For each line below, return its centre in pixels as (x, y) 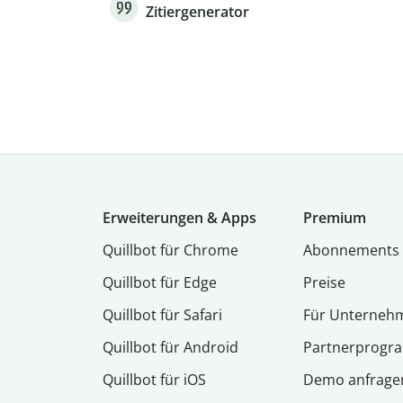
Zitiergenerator (197, 12)
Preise (325, 283)
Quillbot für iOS (154, 380)
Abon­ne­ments (352, 251)
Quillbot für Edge (160, 283)
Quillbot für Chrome (170, 251)
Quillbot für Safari (162, 315)
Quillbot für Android (170, 348)
